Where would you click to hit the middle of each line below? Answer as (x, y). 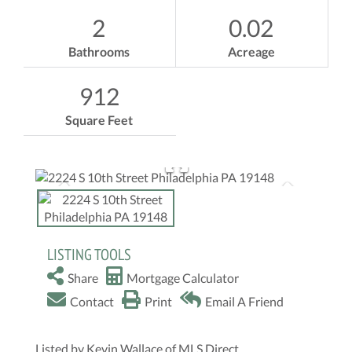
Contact (92, 301)
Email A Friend (244, 301)
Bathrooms (99, 51)
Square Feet (99, 120)
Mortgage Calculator (183, 277)
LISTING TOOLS (89, 254)
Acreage (251, 51)
